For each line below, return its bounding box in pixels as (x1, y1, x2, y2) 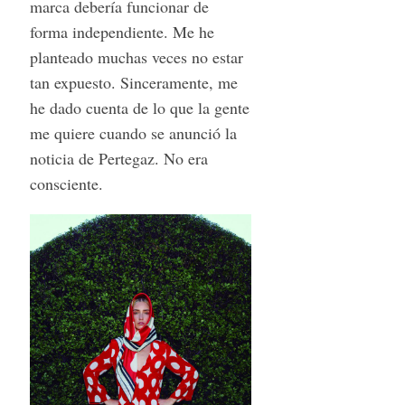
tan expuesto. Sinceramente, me (29, 71, 238, 93)
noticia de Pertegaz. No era (29, 146, 208, 169)
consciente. (29, 172, 103, 194)
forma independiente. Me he (29, 20, 214, 42)
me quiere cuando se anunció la (29, 121, 237, 144)
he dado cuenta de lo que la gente (29, 96, 250, 118)
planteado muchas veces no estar (29, 45, 243, 68)
